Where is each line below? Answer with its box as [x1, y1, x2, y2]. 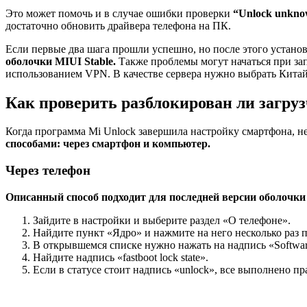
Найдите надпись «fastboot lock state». [33, 251, 208, 263]
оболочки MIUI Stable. [5, 55, 116, 67]
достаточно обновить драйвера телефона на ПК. [5, 19, 231, 32]
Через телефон [5, 163, 90, 178]
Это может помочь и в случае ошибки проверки [5, 7, 233, 19]
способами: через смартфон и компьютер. [5, 138, 210, 150]
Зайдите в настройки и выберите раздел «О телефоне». [33, 214, 291, 226]
